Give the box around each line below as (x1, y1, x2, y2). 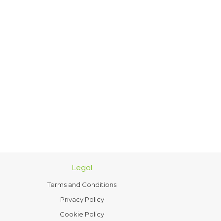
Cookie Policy (60, 210, 104, 218)
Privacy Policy (60, 195, 104, 203)
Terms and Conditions (47, 181, 116, 188)
